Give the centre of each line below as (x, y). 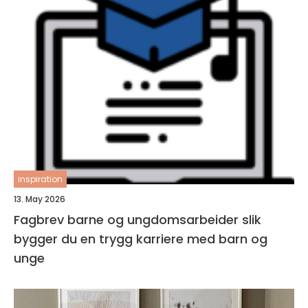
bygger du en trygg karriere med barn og (141, 239)
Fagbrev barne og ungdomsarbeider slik (128, 220)
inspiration (40, 179)
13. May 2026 (40, 199)
